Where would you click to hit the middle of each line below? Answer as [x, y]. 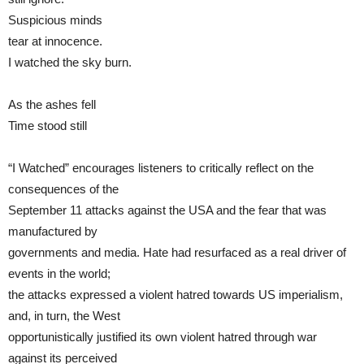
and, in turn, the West [64, 315]
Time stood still [48, 125]
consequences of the [63, 188]
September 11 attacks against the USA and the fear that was [167, 210]
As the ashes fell [52, 104]
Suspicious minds [55, 19]
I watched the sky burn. [70, 62]
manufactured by [53, 231]
